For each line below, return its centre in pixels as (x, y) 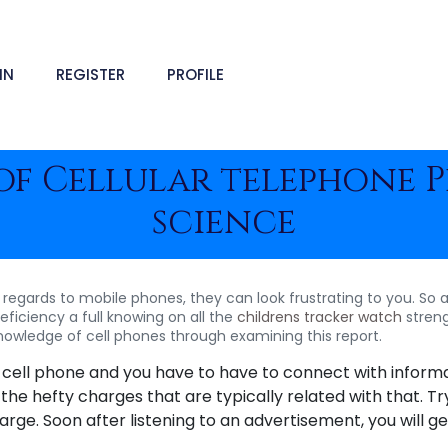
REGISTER (90, 74)
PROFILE (195, 74)
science (224, 222)
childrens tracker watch (319, 317)
